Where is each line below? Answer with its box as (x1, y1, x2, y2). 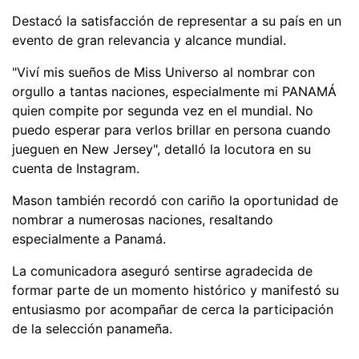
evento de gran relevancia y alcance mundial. (12, 31, 286, 48)
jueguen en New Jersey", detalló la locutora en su (12, 140, 311, 157)
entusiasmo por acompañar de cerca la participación (12, 301, 333, 317)
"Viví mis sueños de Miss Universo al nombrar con (12, 63, 315, 80)
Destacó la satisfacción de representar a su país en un (12, 12, 341, 29)
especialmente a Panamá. (12, 230, 166, 247)
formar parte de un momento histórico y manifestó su (12, 281, 339, 298)
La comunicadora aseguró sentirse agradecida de (12, 262, 313, 279)
